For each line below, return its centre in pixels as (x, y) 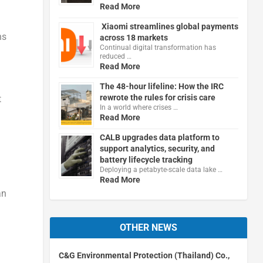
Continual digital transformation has (158, 47)
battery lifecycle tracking (146, 159)
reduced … (115, 56)
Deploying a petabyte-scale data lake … (161, 169)
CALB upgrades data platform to (159, 137)
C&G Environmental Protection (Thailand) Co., (144, 255)
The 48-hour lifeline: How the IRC (161, 86)
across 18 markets (134, 37)
